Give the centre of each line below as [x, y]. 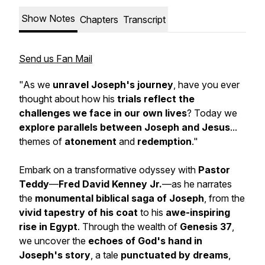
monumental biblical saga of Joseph [119, 198]
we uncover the [54, 241]
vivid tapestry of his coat [78, 212]
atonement [92, 141]
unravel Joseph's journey [113, 85]
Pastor [214, 170]
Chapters [99, 20]
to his [152, 212]
